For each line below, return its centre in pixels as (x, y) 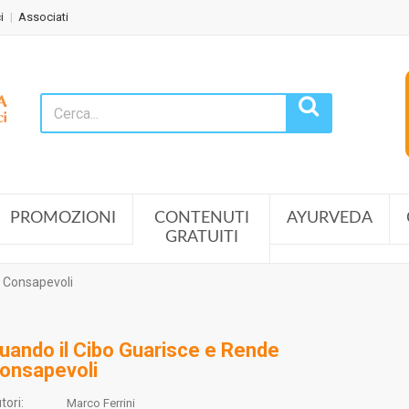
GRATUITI (201, 237)
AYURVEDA (330, 218)
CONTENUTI (201, 218)
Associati (43, 17)
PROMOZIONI (63, 218)
